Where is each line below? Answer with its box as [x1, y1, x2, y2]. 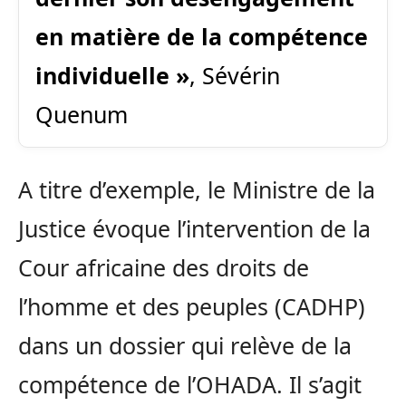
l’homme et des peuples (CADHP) [18, 291, 365, 323]
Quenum [35, 99, 128, 130]
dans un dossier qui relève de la [18, 330, 352, 362]
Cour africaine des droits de [18, 252, 309, 284]
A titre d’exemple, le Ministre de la [18, 174, 375, 206]
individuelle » [35, 60, 189, 92]
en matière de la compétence [35, 21, 368, 53]
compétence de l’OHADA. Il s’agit [18, 369, 362, 401]
